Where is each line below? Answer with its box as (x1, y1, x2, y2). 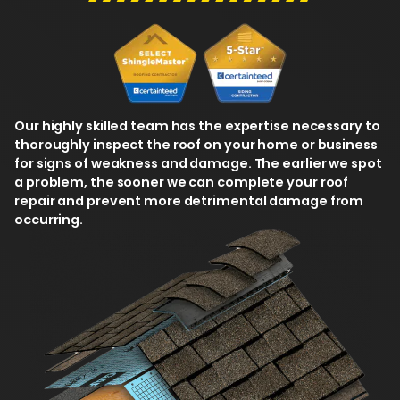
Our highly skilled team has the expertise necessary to (14, 116, 380, 135)
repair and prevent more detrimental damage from (14, 191, 364, 210)
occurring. (14, 210, 84, 229)
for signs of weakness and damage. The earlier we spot (14, 154, 382, 172)
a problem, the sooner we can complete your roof (14, 172, 349, 191)
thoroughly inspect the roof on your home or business (14, 135, 378, 154)
